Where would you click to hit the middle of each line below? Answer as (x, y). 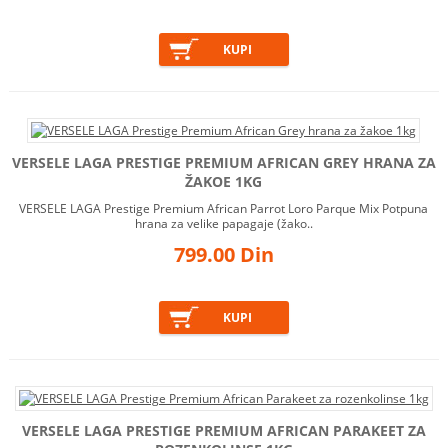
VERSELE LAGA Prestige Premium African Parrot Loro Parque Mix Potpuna (224, 209)
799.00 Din (223, 255)
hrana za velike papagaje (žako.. (223, 224)
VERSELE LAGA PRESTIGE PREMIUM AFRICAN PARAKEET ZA (223, 431)
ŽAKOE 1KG (224, 182)
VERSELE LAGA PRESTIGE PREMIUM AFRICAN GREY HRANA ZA (223, 163)
